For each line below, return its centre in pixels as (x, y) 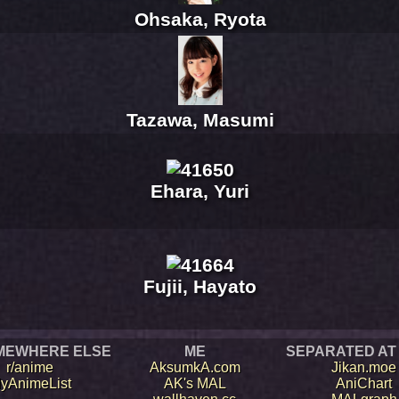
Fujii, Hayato (200, 287)
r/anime (30, 368)
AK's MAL (195, 384)
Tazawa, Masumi (200, 120)
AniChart (364, 384)
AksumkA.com (195, 368)
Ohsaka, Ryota (200, 20)
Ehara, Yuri (200, 191)
